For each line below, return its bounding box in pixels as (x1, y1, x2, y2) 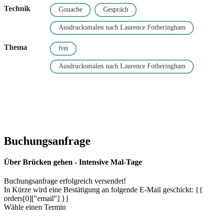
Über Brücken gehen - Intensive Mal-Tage (4, 157, 142, 166)
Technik (4, 4, 31, 13)
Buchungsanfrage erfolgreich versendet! (4, 177, 126, 186)
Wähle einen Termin (4, 203, 66, 212)
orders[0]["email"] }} (4, 194, 69, 203)
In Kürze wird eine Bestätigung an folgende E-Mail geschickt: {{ (4, 186, 203, 194)
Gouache (58, 6, 82, 14)
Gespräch (103, 6, 128, 14)
